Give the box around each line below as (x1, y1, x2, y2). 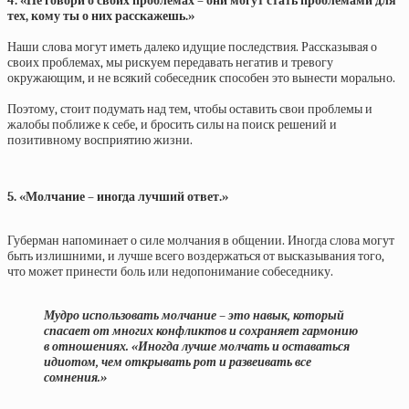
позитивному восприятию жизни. (7, 132, 193, 148)
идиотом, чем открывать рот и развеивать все (44, 354, 311, 370)
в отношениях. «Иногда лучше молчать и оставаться (44, 339, 350, 354)
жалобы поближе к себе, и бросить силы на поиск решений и (7, 117, 337, 132)
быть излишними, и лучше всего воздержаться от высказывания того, (7, 248, 384, 264)
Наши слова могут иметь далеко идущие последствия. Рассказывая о (7, 39, 377, 55)
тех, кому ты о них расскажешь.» (7, 8, 194, 24)
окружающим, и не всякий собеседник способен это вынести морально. (7, 70, 395, 86)
